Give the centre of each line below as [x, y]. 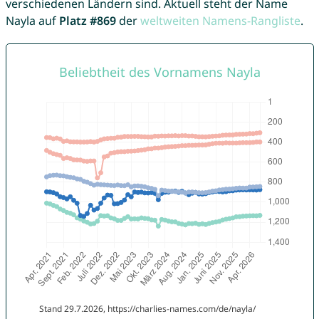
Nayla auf [32, 21]
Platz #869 [87, 21]
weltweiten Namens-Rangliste [220, 21]
